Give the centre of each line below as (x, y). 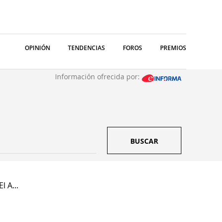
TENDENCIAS (86, 48)
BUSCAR (144, 141)
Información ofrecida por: (98, 77)
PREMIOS (173, 48)
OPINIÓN (37, 48)
